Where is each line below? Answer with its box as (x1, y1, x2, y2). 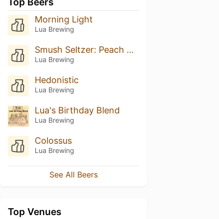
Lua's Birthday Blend (34, 105, 120, 115)
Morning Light (34, 14, 93, 24)
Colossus (34, 135, 72, 146)
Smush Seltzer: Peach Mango (126, 44, 134, 55)
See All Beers (49, 170, 98, 180)
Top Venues (8, 206, 62, 218)
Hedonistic (34, 74, 79, 85)
